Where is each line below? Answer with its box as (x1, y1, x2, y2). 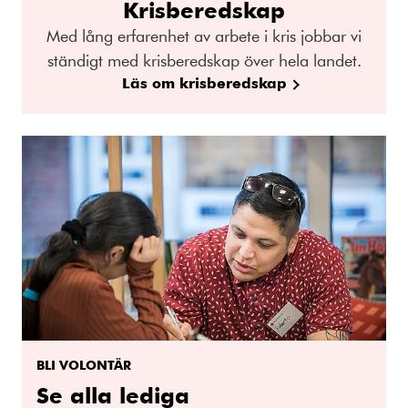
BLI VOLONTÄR (36, 355, 131, 373)
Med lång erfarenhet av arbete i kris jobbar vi (46, 24, 362, 46)
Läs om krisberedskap (121, 72, 287, 92)
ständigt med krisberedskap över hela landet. (46, 48, 362, 71)
